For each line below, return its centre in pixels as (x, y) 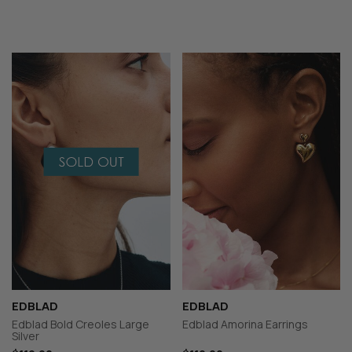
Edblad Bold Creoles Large (81, 324)
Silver (26, 336)
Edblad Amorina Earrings (245, 324)
